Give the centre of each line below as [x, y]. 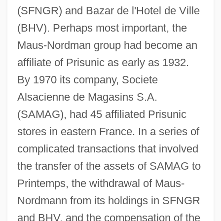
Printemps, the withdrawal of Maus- [101, 183]
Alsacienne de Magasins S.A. [87, 97]
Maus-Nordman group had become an [107, 45]
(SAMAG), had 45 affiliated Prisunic [102, 114]
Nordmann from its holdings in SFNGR [109, 200]
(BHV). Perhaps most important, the [102, 28]
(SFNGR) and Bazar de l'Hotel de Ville [108, 10]
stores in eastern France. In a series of [108, 131]
